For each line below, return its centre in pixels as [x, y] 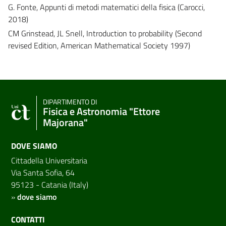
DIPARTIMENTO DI [70, 102]
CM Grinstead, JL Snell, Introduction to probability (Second [105, 33]
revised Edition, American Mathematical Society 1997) [99, 45]
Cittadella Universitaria [49, 160]
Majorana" [65, 122]
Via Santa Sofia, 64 [43, 172]
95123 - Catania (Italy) [50, 184]
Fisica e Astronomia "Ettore [101, 111]
